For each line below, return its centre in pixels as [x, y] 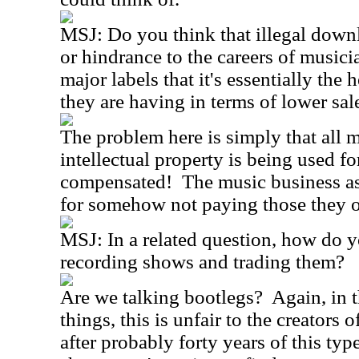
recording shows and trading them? [202, 262]
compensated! [116, 182]
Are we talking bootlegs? [161, 297]
